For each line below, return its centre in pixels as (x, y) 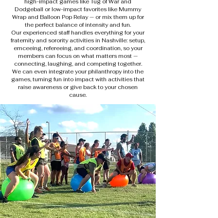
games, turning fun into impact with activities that (78, 79)
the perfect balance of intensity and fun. (78, 25)
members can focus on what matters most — (78, 56)
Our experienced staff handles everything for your (78, 33)
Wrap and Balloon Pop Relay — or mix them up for (78, 17)
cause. (78, 95)
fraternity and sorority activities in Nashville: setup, (78, 40)
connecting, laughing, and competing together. (78, 64)
